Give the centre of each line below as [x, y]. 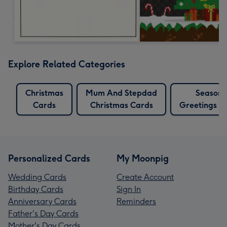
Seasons [211, 93]
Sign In [129, 189]
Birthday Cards [36, 189]
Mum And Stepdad [121, 93]
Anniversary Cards [42, 201]
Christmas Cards [121, 105]
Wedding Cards [37, 177]
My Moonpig [143, 158]
